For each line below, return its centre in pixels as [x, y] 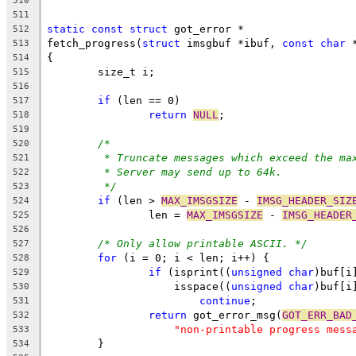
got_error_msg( [234, 315]
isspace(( [190, 286]
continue [225, 300]
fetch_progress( [95, 43]
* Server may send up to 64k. [193, 172]
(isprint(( [196, 272]
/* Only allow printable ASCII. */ [203, 243]
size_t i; [126, 72]
